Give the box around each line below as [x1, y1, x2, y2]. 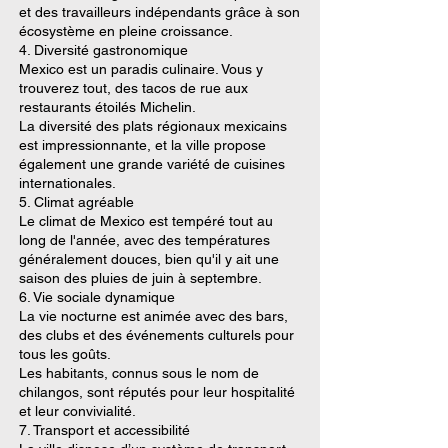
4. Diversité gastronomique [19, 41, 188, 58]
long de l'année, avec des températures [19, 231, 270, 248]
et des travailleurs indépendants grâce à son [19, 3, 300, 20]
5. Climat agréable [19, 193, 134, 210]
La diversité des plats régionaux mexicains [19, 117, 287, 134]
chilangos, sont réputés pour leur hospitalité [19, 383, 295, 400]
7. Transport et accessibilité [19, 421, 190, 438]
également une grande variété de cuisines [19, 155, 285, 172]
